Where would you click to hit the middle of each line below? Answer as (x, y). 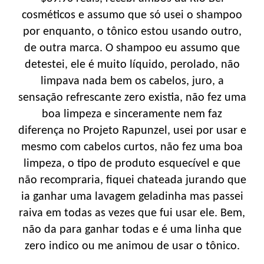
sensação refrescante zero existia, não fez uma (132, 98)
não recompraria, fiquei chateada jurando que (132, 180)
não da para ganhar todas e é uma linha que (132, 230)
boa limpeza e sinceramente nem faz (132, 114)
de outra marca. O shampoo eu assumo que (132, 48)
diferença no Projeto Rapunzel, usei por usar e (132, 131)
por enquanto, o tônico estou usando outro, (132, 32)
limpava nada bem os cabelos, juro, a (132, 81)
